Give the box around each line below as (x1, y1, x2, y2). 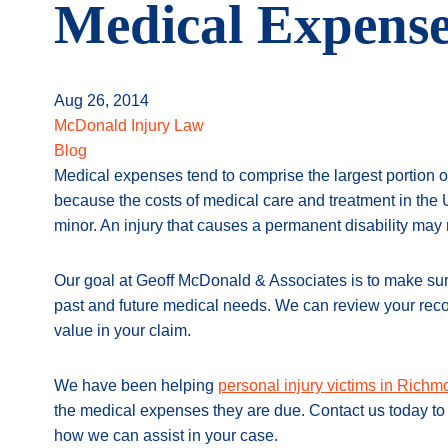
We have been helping (54, 377, 218, 394)
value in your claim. (54, 322, 191, 339)
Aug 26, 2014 (54, 92, 149, 109)
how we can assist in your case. (54, 427, 278, 444)
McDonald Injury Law (54, 117, 204, 134)
